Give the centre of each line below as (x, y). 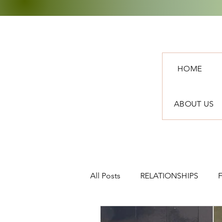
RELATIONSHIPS (169, 176)
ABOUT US (194, 104)
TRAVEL (123, 215)
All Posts (105, 176)
